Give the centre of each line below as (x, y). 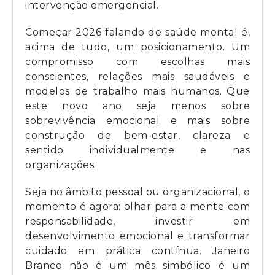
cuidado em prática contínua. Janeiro (137, 251)
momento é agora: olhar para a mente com (137, 207)
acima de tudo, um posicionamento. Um (137, 47)
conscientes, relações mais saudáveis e (137, 76)
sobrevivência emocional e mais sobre (137, 121)
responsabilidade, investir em (137, 221)
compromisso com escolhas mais (137, 62)
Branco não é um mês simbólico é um (137, 265)
